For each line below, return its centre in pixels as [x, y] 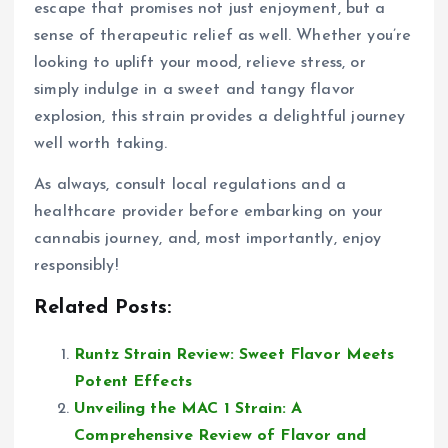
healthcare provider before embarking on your [209, 212]
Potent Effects [133, 382]
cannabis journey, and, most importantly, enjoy [208, 239]
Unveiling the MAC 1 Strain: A [188, 409]
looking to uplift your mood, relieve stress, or [200, 63]
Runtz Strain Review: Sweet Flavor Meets [234, 355]
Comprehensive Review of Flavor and [220, 436]
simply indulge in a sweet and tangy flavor [194, 90]
